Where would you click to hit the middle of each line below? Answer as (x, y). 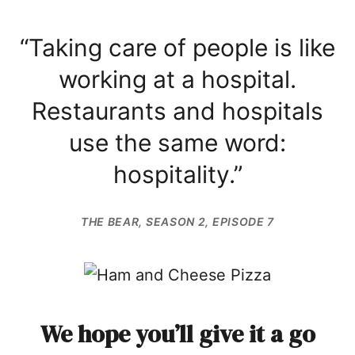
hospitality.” (177, 174)
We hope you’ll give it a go (177, 334)
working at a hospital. (177, 79)
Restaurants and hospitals (177, 111)
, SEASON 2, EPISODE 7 (207, 221)
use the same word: (177, 142)
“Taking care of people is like (177, 47)
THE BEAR (110, 221)
